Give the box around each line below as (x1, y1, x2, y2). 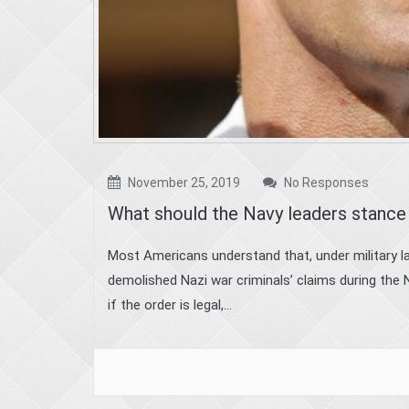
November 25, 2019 (125, 175, 240, 191)
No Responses (281, 175, 369, 191)
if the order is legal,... (108, 297, 232, 314)
